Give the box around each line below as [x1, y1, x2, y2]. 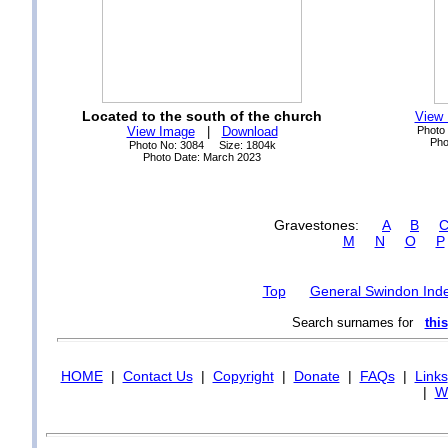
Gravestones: [274, 217, 382, 233]
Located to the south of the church [82, 108, 322, 124]
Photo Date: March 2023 [143, 151, 261, 163]
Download [221, 124, 278, 139]
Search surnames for [291, 315, 425, 330]
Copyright [212, 368, 274, 384]
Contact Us [122, 368, 193, 384]
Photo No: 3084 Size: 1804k [128, 139, 276, 151]
